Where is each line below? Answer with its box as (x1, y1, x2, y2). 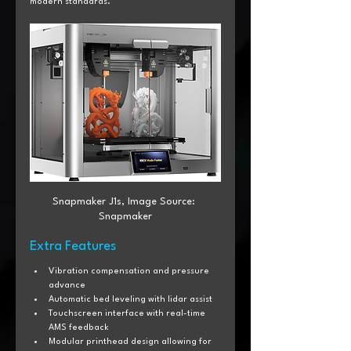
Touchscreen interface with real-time (49, 309, 208, 318)
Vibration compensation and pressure (49, 266, 212, 276)
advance (49, 280, 85, 290)
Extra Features (30, 239, 116, 253)
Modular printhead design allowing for (49, 337, 214, 346)
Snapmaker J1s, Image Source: (52, 196, 198, 207)
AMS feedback (49, 323, 109, 332)
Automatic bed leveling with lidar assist (49, 295, 212, 304)
